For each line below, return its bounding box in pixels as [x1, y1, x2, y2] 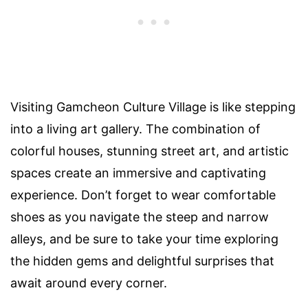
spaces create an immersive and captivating [10, 166, 266, 181]
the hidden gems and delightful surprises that [10, 254, 274, 269]
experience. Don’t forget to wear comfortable [10, 188, 276, 203]
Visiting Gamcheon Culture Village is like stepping [10, 100, 296, 115]
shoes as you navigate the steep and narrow [10, 210, 269, 225]
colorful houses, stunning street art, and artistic [10, 144, 289, 159]
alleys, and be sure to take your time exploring [10, 232, 278, 247]
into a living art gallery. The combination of [10, 122, 261, 137]
